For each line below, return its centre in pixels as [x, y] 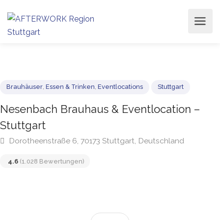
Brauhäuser [27, 95]
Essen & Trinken [76, 95]
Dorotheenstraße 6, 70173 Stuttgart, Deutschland [104, 153]
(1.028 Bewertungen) [55, 176]
